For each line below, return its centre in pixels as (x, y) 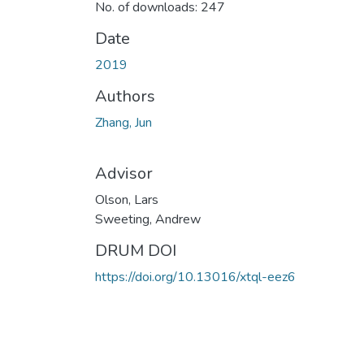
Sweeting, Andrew (148, 219)
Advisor (124, 173)
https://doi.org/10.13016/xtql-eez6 (195, 277)
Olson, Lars (127, 199)
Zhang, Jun (123, 122)
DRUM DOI (136, 250)
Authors (125, 96)
